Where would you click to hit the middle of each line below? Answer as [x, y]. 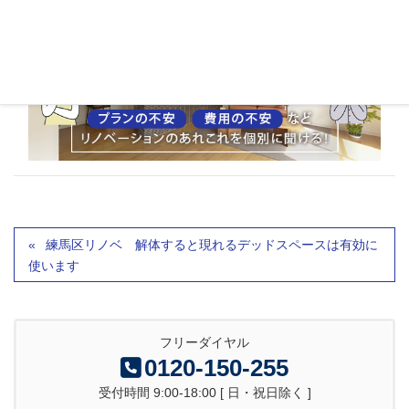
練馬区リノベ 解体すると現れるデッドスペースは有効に [212, 244]
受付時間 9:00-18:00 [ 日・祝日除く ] [204, 392]
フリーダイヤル [204, 342]
